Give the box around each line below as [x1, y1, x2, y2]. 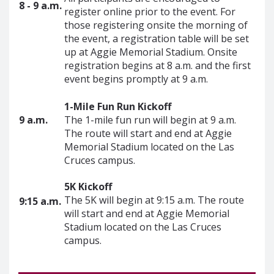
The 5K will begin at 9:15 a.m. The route [64, 193, 244, 207]
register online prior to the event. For [64, 4, 235, 18]
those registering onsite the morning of [64, 18, 248, 32]
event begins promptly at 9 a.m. [64, 72, 208, 86]
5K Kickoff [64, 179, 112, 193]
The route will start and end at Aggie [64, 126, 232, 140]
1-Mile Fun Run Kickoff [64, 99, 171, 113]
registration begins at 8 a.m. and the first [64, 58, 251, 72]
